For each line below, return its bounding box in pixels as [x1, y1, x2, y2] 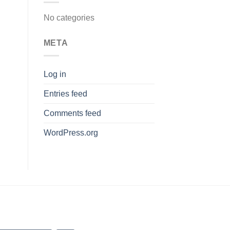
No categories [43, 13, 94, 23]
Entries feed [43, 89, 87, 98]
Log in [43, 69, 66, 79]
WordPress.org [43, 128, 98, 137]
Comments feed [43, 108, 101, 118]
